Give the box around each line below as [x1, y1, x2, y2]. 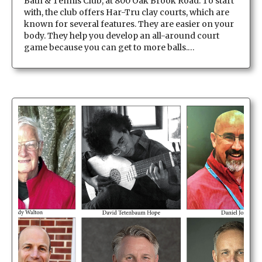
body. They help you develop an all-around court [24, 30, 219, 41]
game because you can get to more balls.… [24, 42, 195, 53]
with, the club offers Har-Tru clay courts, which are [24, 6, 229, 18]
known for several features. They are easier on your [24, 18, 234, 29]
